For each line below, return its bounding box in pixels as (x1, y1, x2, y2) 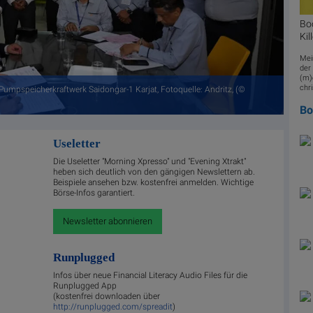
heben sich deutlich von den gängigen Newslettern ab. (53, 167, 256, 177)
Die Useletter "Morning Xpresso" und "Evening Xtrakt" (53, 156, 247, 167)
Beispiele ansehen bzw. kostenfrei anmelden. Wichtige (53, 177, 254, 188)
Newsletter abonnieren (63, 216, 153, 227)
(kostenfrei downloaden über (53, 291, 161, 302)
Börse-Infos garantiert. (53, 188, 136, 198)
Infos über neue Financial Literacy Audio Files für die (53, 270, 248, 281)
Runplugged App (53, 281, 117, 291)
